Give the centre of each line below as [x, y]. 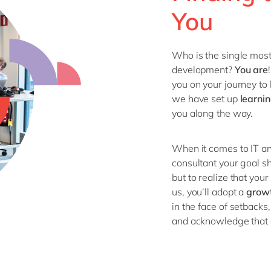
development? [203, 70]
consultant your [206, 163]
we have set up [205, 99]
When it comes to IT [216, 148]
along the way [220, 113]
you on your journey [214, 84]
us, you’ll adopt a [209, 192]
